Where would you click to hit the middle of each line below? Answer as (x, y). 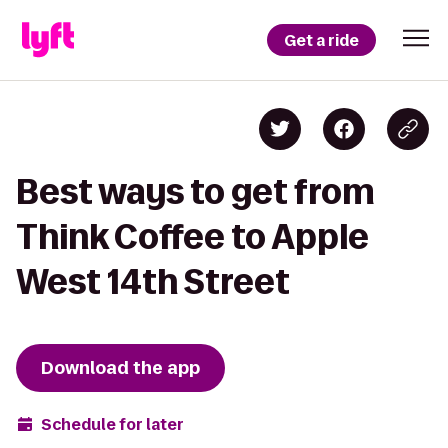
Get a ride (321, 40)
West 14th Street (153, 281)
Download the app (120, 368)
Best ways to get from (195, 191)
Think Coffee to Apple (192, 236)
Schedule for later (112, 424)
